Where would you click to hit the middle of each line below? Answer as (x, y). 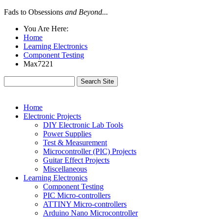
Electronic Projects (52, 116)
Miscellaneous (65, 169)
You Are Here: (46, 29)
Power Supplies (67, 134)
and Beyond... (87, 12)
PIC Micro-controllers (77, 195)
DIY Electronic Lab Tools (83, 125)
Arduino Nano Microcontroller (90, 213)
